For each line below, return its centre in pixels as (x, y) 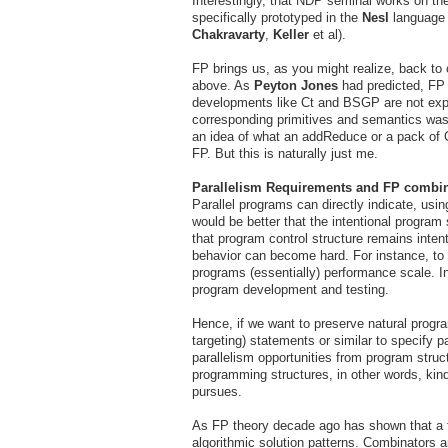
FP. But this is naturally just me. (285, 153)
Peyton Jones (296, 85)
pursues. (217, 391)
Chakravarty (228, 34)
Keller (293, 34)
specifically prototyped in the (277, 17)
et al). (329, 34)
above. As (223, 85)
